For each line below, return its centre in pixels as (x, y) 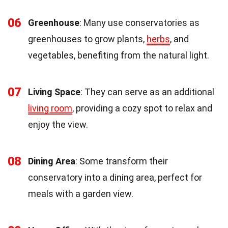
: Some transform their (122, 161)
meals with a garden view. (81, 194)
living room (50, 108)
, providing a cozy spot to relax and (142, 108)
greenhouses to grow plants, (87, 39)
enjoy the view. (58, 125)
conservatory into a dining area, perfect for (115, 178)
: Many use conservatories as (139, 23)
